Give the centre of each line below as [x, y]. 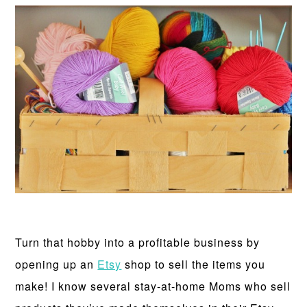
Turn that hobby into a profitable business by [138, 243]
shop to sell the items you [194, 265]
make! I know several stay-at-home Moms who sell [153, 286]
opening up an [57, 265]
